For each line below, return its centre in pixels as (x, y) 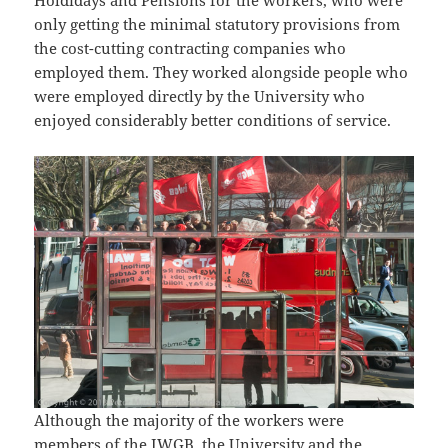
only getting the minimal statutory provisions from (217, 23)
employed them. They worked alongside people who (221, 71)
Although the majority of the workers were (189, 420)
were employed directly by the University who (200, 95)
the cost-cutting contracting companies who (190, 47)
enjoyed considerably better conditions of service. (213, 119)
